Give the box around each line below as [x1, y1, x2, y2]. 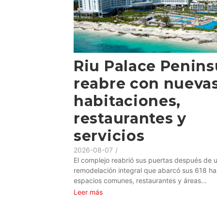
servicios [74, 126, 149, 145]
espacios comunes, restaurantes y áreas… [74, 176, 207, 185]
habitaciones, [74, 92, 181, 110]
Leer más [74, 187, 103, 196]
